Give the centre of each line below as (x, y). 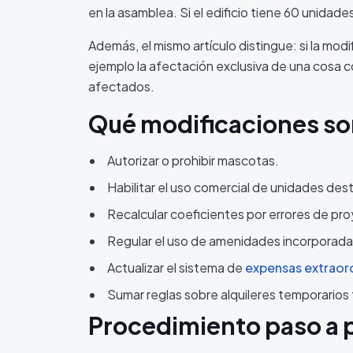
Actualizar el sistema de (176, 268)
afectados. (121, 86)
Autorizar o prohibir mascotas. (193, 160)
